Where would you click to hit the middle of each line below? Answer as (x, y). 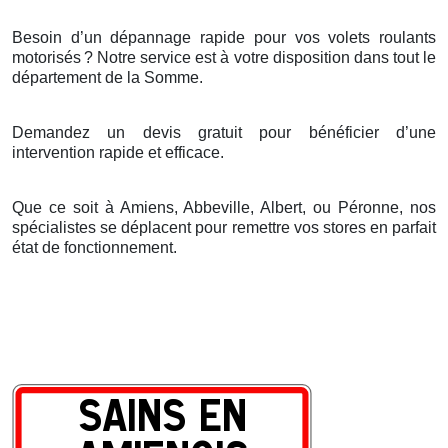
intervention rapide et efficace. (118, 152)
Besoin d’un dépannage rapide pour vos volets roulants (224, 37)
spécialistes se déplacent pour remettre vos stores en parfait (224, 227)
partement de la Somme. (116, 77)
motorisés (46, 57)
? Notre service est (152, 57)
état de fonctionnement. (94, 247)
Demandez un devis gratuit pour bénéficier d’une (224, 132)
